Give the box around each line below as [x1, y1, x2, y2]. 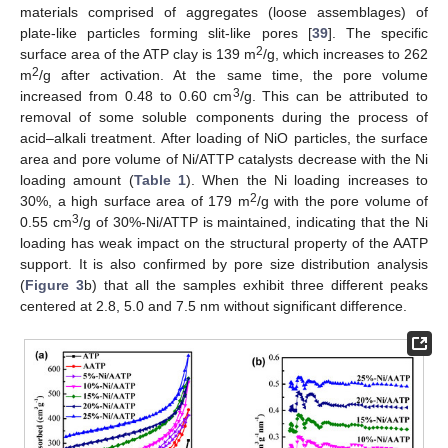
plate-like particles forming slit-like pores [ [20, 24, 312, 41]
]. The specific [327, 24, 429, 41]
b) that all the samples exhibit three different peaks [84, 276, 428, 293]
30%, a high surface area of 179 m [20, 192, 250, 209]
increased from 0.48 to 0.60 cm [20, 87, 233, 104]
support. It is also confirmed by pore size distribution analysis [20, 255, 428, 272]
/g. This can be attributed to [239, 87, 428, 104]
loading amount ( [20, 171, 134, 188]
